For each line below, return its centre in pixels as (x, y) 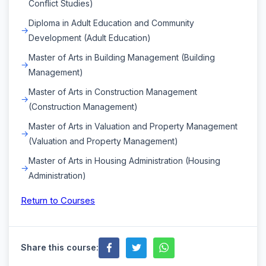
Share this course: (60, 248)
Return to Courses (58, 200)
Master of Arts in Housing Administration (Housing (124, 160)
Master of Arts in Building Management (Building (122, 57)
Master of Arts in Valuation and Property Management (133, 126)
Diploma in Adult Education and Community (111, 23)
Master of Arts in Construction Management (113, 91)
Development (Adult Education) (90, 37)
